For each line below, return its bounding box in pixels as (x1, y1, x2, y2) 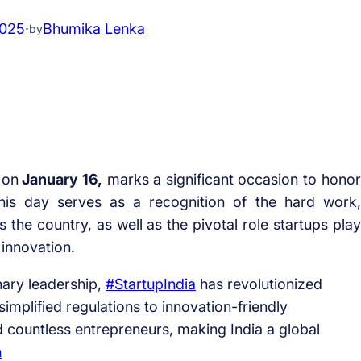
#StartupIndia (105, 276, 196, 293)
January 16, (18, 171, 102, 189)
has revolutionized (195, 276, 322, 293)
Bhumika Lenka (42, 20, 145, 38)
